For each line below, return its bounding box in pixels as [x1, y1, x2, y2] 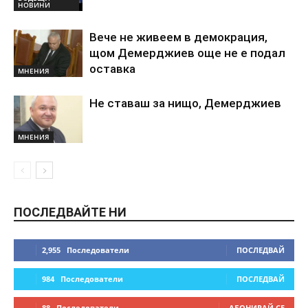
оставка [89, 62, 135, 76]
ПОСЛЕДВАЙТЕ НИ [14, 205, 126, 220]
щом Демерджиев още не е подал [89, 46, 285, 60]
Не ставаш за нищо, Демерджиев [89, 96, 281, 111]
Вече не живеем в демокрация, [89, 30, 267, 45]
